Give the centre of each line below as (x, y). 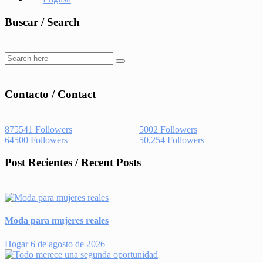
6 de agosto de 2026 (68, 244)
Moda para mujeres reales (57, 221)
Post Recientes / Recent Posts (73, 163)
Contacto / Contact (50, 94)
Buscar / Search (42, 22)
